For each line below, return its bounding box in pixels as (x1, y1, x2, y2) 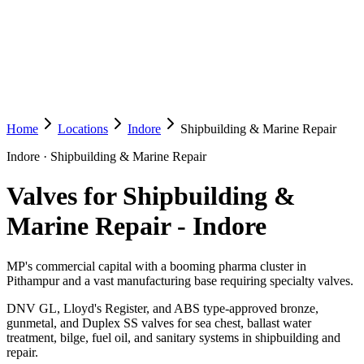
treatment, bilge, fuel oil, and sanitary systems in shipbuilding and (6, 330, 340, 344)
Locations (58, 122, 108, 136)
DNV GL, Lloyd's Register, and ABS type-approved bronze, (6, 301, 318, 315)
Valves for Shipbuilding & (6, 181, 296, 211)
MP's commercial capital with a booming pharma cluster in (6, 258, 306, 273)
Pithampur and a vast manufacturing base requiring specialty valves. (6, 273, 353, 288)
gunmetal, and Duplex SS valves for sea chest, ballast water (6, 315, 311, 330)
